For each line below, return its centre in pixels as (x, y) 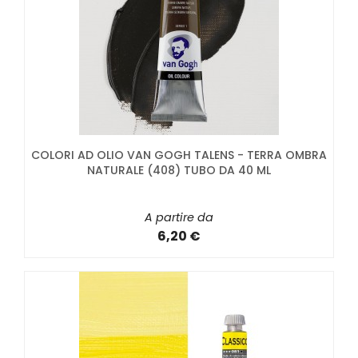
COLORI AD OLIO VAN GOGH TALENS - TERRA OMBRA (179, 155)
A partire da (179, 217)
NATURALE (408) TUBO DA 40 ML (179, 170)
